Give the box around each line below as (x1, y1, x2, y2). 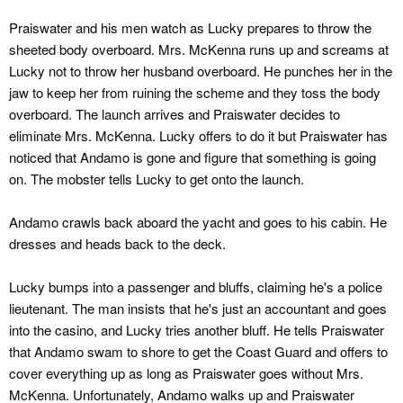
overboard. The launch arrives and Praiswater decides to (9, 104, 340, 123)
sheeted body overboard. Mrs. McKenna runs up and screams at (9, 40, 389, 58)
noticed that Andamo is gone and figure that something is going (9, 148, 376, 166)
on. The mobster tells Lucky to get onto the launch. (9, 169, 304, 188)
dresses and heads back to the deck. (9, 234, 226, 253)
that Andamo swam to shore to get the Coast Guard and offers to (9, 342, 388, 361)
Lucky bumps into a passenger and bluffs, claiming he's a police (9, 277, 382, 296)
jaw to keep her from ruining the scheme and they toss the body (9, 83, 381, 102)
